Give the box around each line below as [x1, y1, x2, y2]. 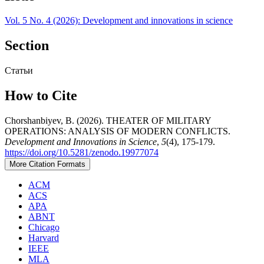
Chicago [28, 222, 60, 233]
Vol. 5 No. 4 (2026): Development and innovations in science [5, 15, 233, 26]
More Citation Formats [9, 160, 85, 169]
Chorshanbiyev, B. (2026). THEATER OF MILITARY [5, 115, 211, 126]
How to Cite [5, 88, 77, 104]
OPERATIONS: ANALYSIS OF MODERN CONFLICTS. [5, 126, 230, 137]
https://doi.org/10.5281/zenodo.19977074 [5, 147, 159, 158]
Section [5, 38, 49, 54]
